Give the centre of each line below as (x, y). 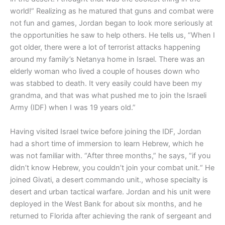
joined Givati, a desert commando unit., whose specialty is (109, 180)
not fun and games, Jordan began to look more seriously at (111, 23)
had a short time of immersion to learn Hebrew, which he (107, 143)
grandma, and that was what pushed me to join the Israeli (108, 96)
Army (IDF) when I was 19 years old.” (73, 108)
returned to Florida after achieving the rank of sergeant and (111, 216)
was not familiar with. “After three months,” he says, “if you (110, 155)
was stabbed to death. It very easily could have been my (106, 84)
